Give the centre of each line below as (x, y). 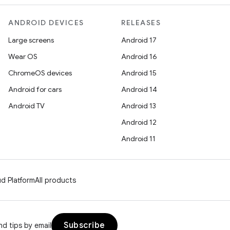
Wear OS (23, 56)
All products (55, 180)
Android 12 (139, 122)
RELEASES (141, 23)
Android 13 (139, 106)
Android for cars (35, 89)
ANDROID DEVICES (46, 23)
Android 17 (139, 40)
